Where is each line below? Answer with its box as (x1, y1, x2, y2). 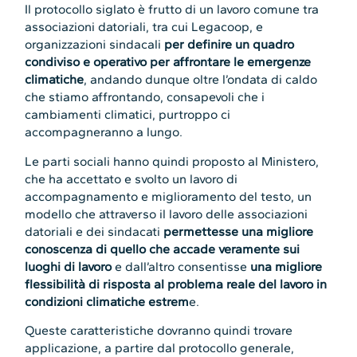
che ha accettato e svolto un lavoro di (25, 171, 238, 186)
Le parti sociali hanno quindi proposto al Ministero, (25, 153, 320, 169)
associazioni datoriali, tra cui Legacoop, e (25, 19, 264, 35)
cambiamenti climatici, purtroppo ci (25, 107, 231, 123)
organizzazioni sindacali (25, 37, 165, 53)
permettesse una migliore (163, 223, 314, 239)
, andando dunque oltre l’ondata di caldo (84, 72, 318, 88)
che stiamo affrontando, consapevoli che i (25, 89, 265, 105)
